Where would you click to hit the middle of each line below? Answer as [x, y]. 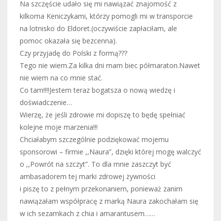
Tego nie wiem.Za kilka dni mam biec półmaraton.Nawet [110, 65]
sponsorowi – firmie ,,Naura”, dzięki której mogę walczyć [110, 151]
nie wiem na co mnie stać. [61, 77]
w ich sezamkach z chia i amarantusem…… [88, 213]
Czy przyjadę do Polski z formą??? [74, 53]
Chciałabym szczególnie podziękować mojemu [94, 139]
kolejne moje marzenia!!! [59, 127]
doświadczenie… [46, 102]
